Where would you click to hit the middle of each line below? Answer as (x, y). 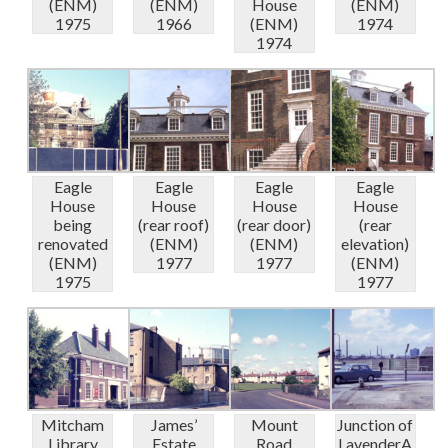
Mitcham (73, 425)
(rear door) (274, 224)
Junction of (375, 425)
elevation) (375, 243)
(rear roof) (174, 224)
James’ (173, 425)
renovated (72, 243)
